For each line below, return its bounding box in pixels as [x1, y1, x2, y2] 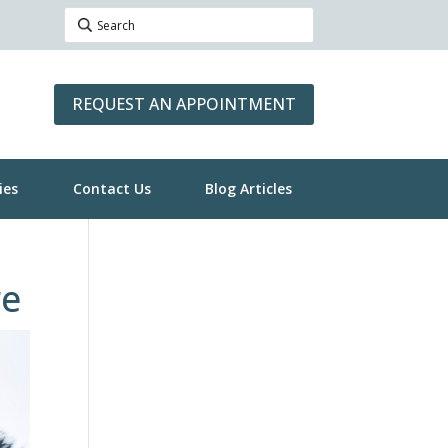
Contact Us [72, 179, 151, 199]
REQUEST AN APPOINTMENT [71, 93, 296, 116]
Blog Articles [204, 179, 292, 199]
